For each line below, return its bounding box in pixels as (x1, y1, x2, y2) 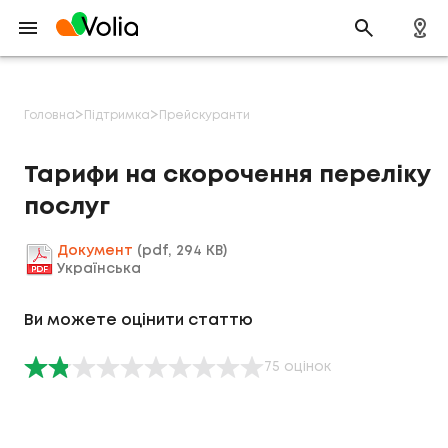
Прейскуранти (159, 110, 250, 121)
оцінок (284, 360, 331, 373)
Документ (57, 245, 133, 257)
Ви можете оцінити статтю (24, 313, 253, 329)
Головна (24, 110, 75, 121)
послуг (24, 197, 110, 218)
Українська (57, 263, 141, 275)
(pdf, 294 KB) (133, 245, 227, 257)
